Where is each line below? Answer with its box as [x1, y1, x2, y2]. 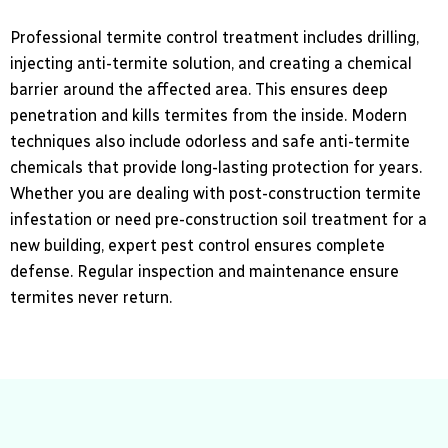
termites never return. [10, 288, 172, 308]
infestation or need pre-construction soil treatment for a [10, 210, 427, 230]
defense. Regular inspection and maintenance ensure [10, 262, 399, 282]
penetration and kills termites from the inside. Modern [10, 106, 407, 126]
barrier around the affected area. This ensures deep [10, 80, 388, 100]
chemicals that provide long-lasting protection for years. [10, 158, 422, 178]
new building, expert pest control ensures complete [10, 236, 385, 256]
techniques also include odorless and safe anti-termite [10, 132, 410, 152]
